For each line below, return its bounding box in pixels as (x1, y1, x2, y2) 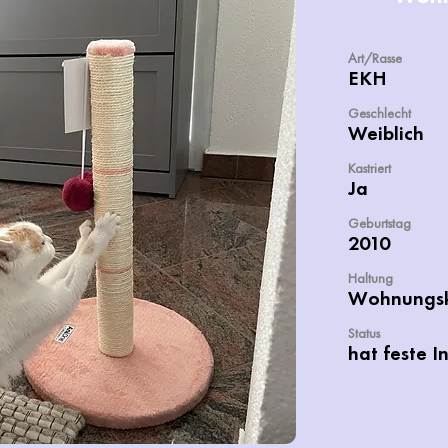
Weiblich (348, 120, 424, 146)
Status (348, 324, 380, 342)
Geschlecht (348, 104, 411, 122)
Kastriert (348, 159, 391, 177)
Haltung (348, 269, 393, 287)
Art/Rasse (348, 49, 402, 67)
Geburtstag (348, 214, 411, 232)
